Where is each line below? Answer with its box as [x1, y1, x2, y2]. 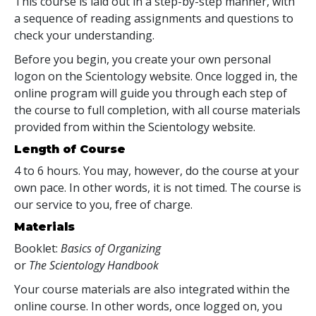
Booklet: [14, 240, 61, 256]
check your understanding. [14, 27, 154, 43]
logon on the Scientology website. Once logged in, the [14, 68, 298, 84]
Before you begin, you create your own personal [14, 51, 271, 67]
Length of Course [14, 142, 126, 156]
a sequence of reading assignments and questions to [14, 10, 293, 26]
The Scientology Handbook [29, 257, 159, 273]
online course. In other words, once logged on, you [14, 298, 282, 314]
